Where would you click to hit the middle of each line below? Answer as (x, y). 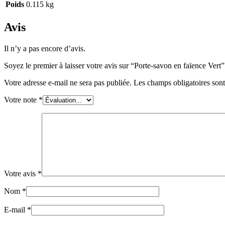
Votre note (21, 100)
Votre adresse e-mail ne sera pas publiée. (68, 83)
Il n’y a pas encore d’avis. (45, 49)
